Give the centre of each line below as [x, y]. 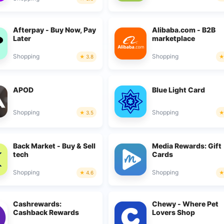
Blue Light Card [179, 89]
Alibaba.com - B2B [184, 29]
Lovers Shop [174, 212]
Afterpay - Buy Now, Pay [54, 29]
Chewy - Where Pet [185, 203]
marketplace [174, 38]
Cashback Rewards [46, 212]
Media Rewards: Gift [187, 145]
